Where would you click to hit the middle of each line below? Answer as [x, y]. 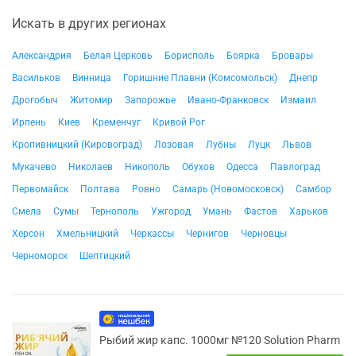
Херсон [28, 234]
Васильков [36, 78]
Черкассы [152, 234]
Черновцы [264, 234]
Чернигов [207, 234]
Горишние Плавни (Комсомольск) [200, 78]
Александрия [42, 56]
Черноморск [40, 256]
